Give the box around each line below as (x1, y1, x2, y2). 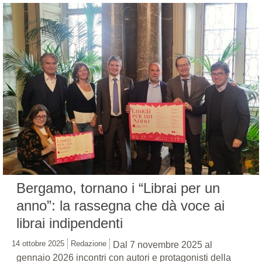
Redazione (71, 239, 106, 248)
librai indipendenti (16, 215, 123, 231)
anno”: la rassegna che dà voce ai (16, 197, 225, 213)
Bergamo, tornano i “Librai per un (16, 180, 220, 196)
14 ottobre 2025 (12, 239, 64, 248)
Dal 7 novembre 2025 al (113, 239, 212, 250)
